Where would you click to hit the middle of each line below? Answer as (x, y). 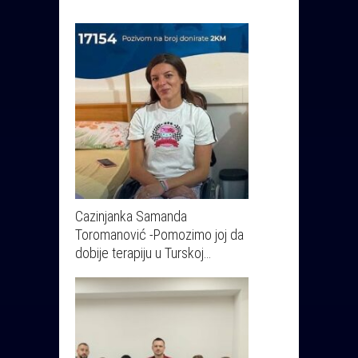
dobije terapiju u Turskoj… (143, 253)
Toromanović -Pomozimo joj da (159, 234)
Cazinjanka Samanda (131, 216)
